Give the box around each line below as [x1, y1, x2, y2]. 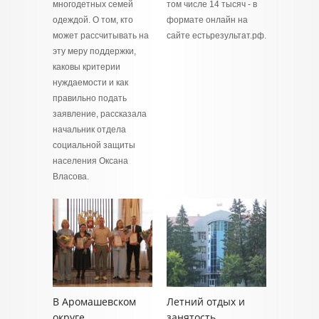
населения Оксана [53, 156, 128, 166]
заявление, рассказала [53, 109, 147, 119]
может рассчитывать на [53, 31, 149, 41]
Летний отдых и [167, 295, 245, 308]
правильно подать [53, 93, 127, 103]
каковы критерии [53, 62, 120, 72]
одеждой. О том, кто [53, 15, 133, 25]
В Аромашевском [53, 295, 136, 308]
